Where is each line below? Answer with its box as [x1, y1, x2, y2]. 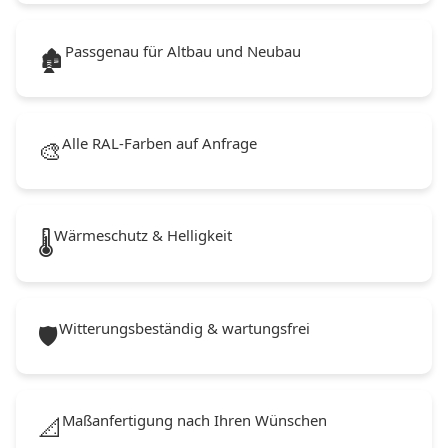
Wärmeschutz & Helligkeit [54, 225, 233, 246]
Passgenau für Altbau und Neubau [65, 40, 302, 61]
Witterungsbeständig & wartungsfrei [59, 317, 311, 338]
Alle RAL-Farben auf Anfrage [62, 133, 258, 154]
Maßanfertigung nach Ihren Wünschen [62, 410, 328, 431]
